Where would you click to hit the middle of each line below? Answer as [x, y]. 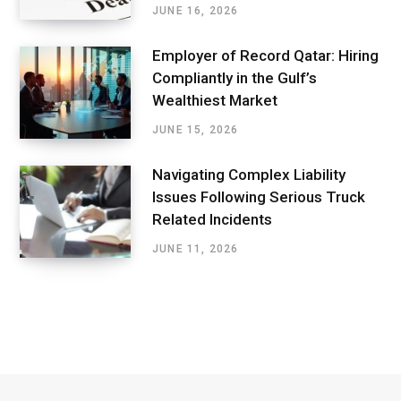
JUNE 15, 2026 [196, 130]
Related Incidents [212, 220]
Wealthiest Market [215, 101]
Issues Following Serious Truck [259, 197]
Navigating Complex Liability [249, 175]
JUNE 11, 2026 [196, 249]
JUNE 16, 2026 [196, 11]
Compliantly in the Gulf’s [235, 78]
